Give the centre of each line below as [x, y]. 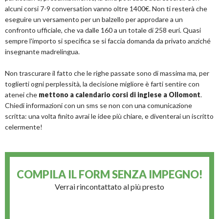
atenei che [22, 95]
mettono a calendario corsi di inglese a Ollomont [120, 95]
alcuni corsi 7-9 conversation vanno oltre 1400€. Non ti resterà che [106, 9]
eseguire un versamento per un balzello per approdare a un [94, 19]
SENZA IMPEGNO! [157, 174]
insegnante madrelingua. [42, 52]
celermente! [24, 127]
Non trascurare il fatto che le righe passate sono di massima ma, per [107, 73]
